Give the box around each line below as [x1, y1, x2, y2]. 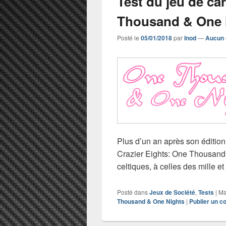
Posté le [117, 33, 141, 42]
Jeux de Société [149, 188, 195, 197]
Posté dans [117, 188, 148, 197]
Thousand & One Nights [117, 197, 185, 206]
